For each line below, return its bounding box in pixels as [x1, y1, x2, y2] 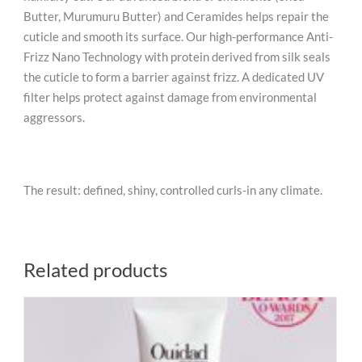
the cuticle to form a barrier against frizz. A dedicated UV [23, 69, 324, 84]
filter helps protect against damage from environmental [23, 90, 317, 104]
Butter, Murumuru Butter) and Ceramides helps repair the [23, 9, 329, 23]
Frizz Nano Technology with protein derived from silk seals [23, 49, 330, 64]
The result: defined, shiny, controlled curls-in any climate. [23, 183, 322, 197]
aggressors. [23, 110, 85, 124]
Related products [23, 258, 167, 281]
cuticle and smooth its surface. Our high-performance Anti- [23, 29, 333, 44]
